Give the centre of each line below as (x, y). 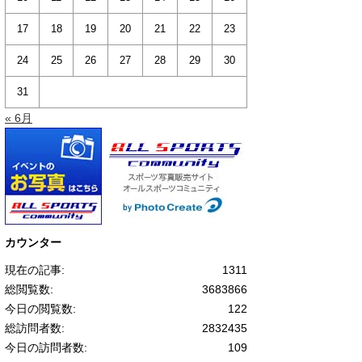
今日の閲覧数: (40, 309)
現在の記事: (35, 270)
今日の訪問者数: (46, 348)
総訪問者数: (35, 328)
